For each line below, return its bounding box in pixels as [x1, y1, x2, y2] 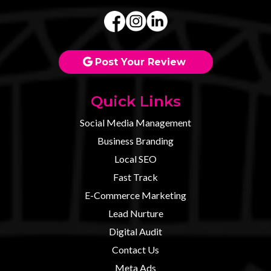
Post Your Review [94, 56, 186, 68]
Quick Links [90, 93, 181, 111]
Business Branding [97, 135, 174, 147]
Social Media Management [80, 117, 191, 129]
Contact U [112, 244, 155, 256]
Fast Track [113, 171, 158, 183]
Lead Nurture [108, 207, 163, 220]
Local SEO [114, 153, 157, 165]
